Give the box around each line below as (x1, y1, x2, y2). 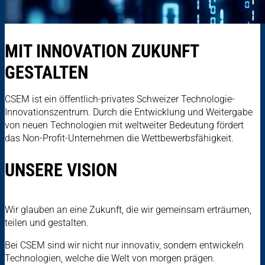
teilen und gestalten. (5, 216, 89, 228)
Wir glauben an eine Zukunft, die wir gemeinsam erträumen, (5, 203, 251, 215)
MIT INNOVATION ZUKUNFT (5, 40, 199, 62)
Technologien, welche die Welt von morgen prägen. (5, 252, 215, 264)
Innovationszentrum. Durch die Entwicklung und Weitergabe (5, 106, 253, 118)
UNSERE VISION (5, 159, 117, 180)
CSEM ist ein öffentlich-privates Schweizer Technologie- (5, 93, 235, 105)
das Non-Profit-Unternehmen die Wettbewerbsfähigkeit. (5, 132, 234, 144)
